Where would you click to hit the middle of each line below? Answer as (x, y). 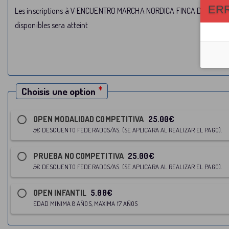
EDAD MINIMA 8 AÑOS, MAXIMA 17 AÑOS (85, 204)
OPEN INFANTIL (61, 193)
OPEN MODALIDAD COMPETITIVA (89, 119)
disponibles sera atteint (51, 25)
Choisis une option (59, 91)
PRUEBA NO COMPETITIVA (79, 156)
